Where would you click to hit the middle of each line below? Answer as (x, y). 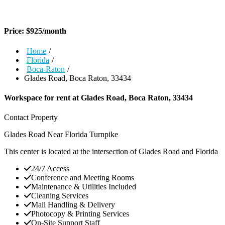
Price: (15, 31)
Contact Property (31, 118)
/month (54, 31)
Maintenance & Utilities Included (84, 187)
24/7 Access (50, 169)
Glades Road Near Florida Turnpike (61, 135)
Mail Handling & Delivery (73, 205)
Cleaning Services (60, 196)
